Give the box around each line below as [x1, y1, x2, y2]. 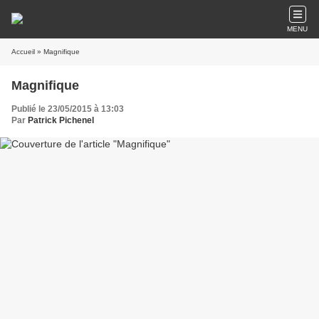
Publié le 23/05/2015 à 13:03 [11, 104, 124, 114]
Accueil [11, 48, 35, 56]
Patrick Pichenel [28, 115, 94, 125]
